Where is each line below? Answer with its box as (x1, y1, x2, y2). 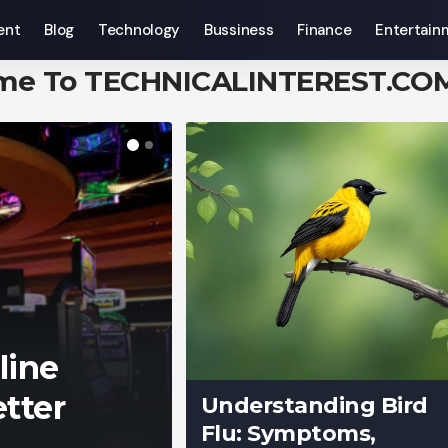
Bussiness (204, 20, 274, 40)
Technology (98, 20, 181, 40)
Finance (297, 20, 352, 40)
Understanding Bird (200, 391, 428, 419)
